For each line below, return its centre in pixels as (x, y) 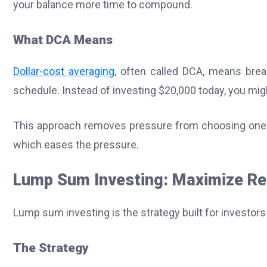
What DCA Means (63, 40)
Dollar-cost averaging (64, 72)
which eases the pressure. (76, 145)
